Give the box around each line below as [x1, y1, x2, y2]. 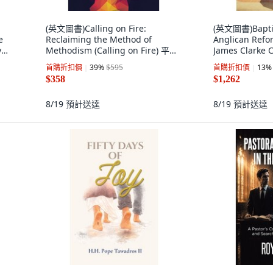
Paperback [213, 55, 256, 67]
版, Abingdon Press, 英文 [46, 55, 146, 67]
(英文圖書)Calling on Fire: [46, 23, 146, 34]
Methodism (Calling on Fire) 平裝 [46, 44, 178, 56]
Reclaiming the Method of [46, 34, 152, 45]
